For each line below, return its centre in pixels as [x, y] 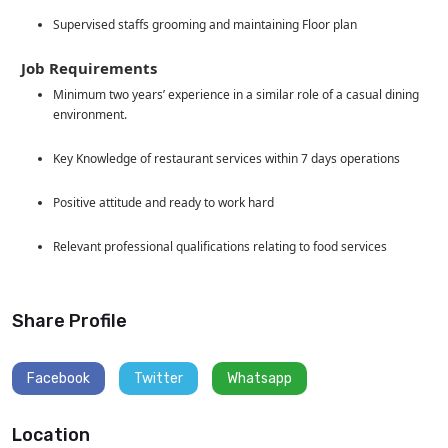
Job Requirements [88, 67]
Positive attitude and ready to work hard [163, 202]
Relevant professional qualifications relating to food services [219, 246]
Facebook [58, 378]
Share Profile [69, 320]
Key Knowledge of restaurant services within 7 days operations [226, 158]
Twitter [158, 378]
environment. [89, 114]
